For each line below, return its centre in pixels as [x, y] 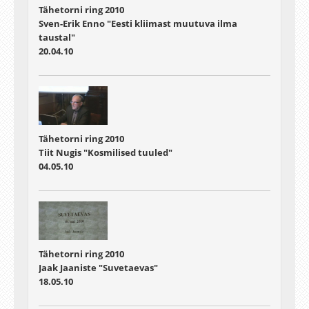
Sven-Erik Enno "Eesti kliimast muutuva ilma [138, 23]
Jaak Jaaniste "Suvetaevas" [98, 268]
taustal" [57, 37]
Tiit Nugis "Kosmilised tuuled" [106, 152]
